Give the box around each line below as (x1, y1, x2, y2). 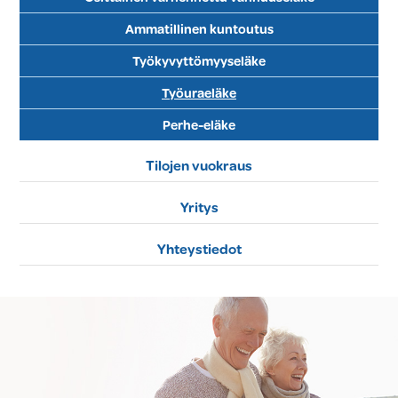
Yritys (179, 196, 219, 218)
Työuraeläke (162, 84, 236, 103)
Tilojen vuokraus (146, 155, 252, 176)
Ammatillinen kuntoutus (124, 20, 274, 39)
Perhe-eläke (163, 115, 235, 135)
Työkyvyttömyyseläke (132, 52, 266, 71)
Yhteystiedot (156, 238, 242, 259)
